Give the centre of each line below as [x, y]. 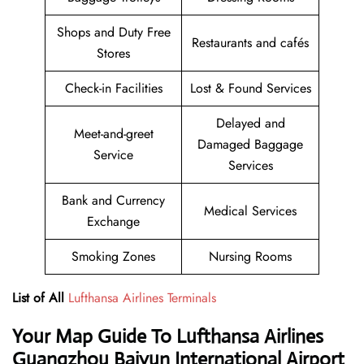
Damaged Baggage [250, 145]
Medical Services [250, 211]
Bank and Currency [113, 201]
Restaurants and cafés [250, 43]
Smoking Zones [113, 257]
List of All [40, 298]
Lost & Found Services [250, 89]
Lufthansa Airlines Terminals [142, 298]
